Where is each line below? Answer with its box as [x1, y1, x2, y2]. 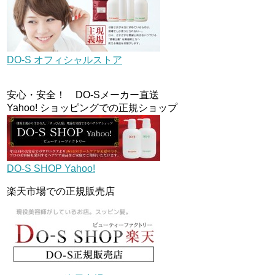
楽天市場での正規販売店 [7, 186, 115, 197]
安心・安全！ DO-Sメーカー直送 [7, 90, 159, 101]
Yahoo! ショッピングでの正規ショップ [7, 103, 177, 114]
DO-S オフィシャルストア [7, 55, 122, 66]
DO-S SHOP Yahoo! [7, 163, 95, 174]
